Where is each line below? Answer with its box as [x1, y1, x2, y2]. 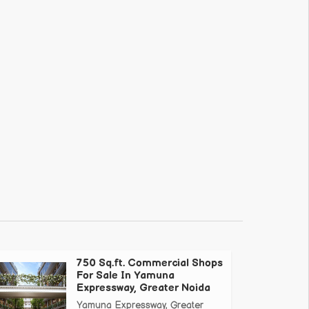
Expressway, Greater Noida [77, 281, 210, 295]
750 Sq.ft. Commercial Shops [77, 257, 223, 270]
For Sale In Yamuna [77, 269, 175, 283]
